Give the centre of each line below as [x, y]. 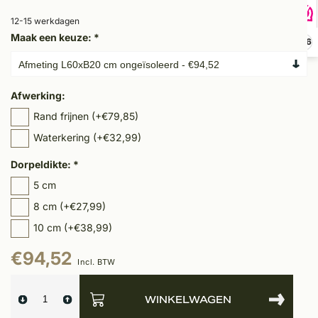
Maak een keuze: [52, 38]
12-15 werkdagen [45, 21]
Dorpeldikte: [42, 165]
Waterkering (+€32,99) [87, 138]
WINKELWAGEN [188, 299]
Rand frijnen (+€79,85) [86, 116]
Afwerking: [38, 96]
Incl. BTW [97, 262]
